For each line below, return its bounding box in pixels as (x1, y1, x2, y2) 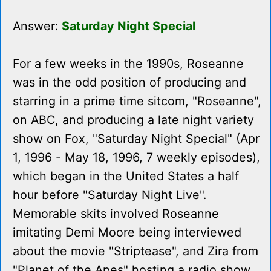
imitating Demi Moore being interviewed (13, 225, 241, 240)
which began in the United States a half (13, 169, 239, 184)
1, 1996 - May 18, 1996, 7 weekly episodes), (13, 150, 260, 165)
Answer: (13, 19, 62, 34)
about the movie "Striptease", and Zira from (13, 244, 258, 259)
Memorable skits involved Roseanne (13, 206, 219, 221)
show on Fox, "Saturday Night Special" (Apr (13, 131, 260, 146)
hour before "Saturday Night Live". (13, 188, 206, 203)
